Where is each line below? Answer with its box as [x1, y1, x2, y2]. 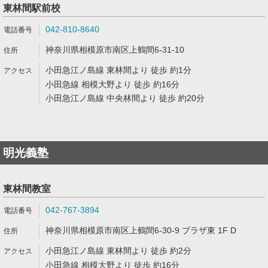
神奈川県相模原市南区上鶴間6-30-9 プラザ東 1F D [45, 226, 236, 235]
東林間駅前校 [3, 3, 60, 13]
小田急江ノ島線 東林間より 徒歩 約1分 [45, 65, 191, 75]
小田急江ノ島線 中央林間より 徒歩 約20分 [45, 93, 205, 103]
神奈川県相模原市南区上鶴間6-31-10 [45, 45, 184, 54]
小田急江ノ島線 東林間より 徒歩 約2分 [45, 246, 191, 255]
